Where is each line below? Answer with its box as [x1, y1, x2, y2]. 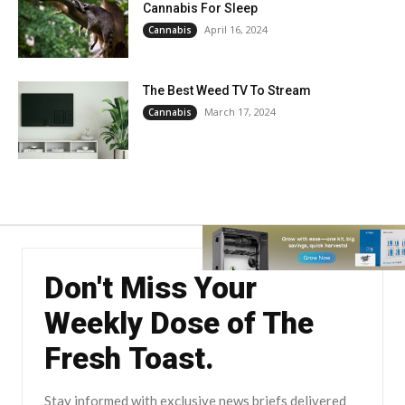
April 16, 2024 [204, 22, 268, 36]
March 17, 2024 [204, 105, 277, 119]
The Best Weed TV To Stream [143, 83, 312, 99]
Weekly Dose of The [44, 306, 314, 342]
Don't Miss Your [44, 270, 257, 306]
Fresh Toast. [44, 341, 214, 377]
